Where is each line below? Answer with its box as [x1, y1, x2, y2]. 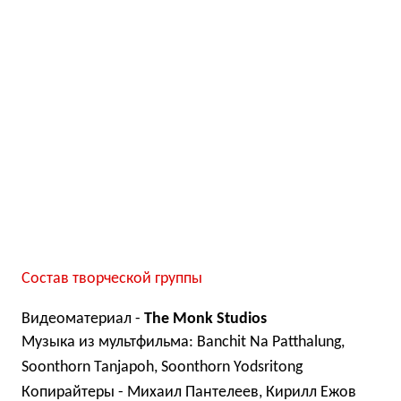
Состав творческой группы [21, 270, 202, 288]
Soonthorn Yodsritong [161, 359, 303, 377]
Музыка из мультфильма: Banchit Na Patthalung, [21, 334, 345, 352]
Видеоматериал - [21, 311, 144, 328]
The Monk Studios [144, 311, 267, 328]
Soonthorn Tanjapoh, [21, 359, 161, 377]
